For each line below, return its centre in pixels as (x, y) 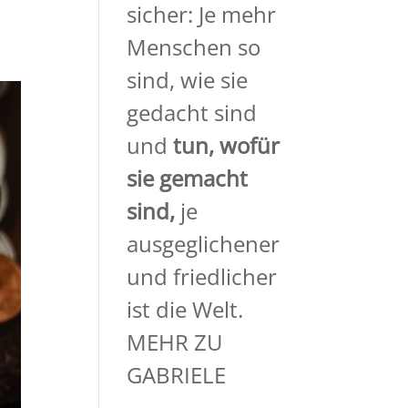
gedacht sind (192, 113)
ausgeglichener (204, 244)
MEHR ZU (175, 342)
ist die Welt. (185, 310)
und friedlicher (202, 277)
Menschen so (194, 47)
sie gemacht (188, 178)
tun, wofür (227, 146)
